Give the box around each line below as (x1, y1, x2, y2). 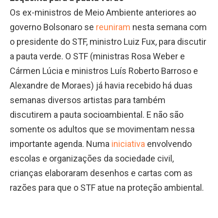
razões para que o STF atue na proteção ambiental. (10, 182, 204, 193)
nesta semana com (130, 22, 207, 33)
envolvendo (145, 139, 192, 149)
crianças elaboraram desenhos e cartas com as (10, 168, 193, 179)
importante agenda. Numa (10, 139, 111, 149)
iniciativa (111, 139, 145, 149)
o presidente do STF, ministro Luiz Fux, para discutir (10, 36, 206, 47)
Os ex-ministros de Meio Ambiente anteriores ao (10, 7, 196, 18)
